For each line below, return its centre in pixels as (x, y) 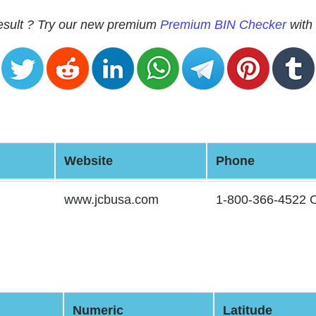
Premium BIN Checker (223, 25)
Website (89, 161)
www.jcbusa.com (111, 200)
